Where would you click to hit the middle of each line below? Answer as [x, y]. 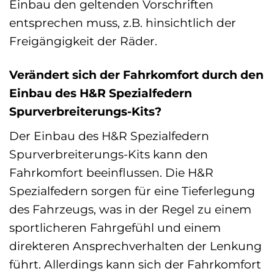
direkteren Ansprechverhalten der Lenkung [135, 246]
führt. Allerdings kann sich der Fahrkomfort [135, 264]
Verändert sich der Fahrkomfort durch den [136, 75]
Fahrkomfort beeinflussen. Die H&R [111, 172]
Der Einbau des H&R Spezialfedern [109, 135]
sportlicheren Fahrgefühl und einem [115, 227]
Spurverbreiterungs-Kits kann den [109, 154]
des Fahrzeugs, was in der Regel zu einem [130, 209]
